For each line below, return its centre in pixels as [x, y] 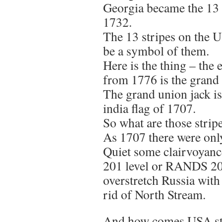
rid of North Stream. [154, 194]
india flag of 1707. [149, 108]
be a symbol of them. [156, 51]
